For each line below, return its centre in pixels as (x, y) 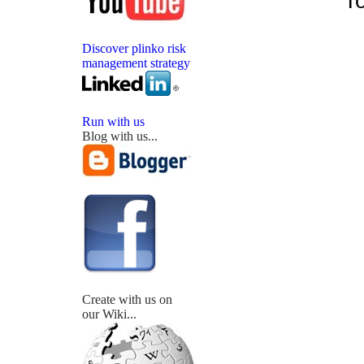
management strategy (136, 63)
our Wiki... (109, 314)
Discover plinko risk (134, 48)
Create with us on (127, 299)
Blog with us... (120, 136)
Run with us (113, 121)
